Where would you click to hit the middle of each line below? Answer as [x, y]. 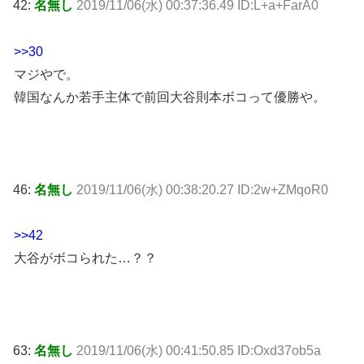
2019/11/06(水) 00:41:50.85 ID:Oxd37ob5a [199, 351]
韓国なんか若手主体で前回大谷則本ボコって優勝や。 [170, 97]
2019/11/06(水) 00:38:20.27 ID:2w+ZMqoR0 [202, 189]
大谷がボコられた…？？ [85, 258]
